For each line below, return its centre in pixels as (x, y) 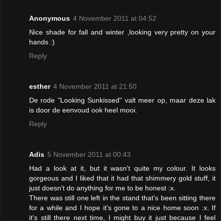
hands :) (42, 42)
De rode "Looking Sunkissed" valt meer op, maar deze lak (122, 100)
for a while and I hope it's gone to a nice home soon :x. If (122, 208)
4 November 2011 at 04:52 (115, 18)
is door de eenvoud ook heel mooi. (83, 110)
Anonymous (50, 18)
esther (40, 87)
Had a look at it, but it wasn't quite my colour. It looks (122, 168)
